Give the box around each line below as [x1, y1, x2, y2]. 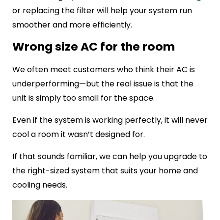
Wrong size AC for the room [12, 38, 175, 55]
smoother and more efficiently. [12, 19, 132, 31]
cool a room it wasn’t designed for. [12, 129, 145, 140]
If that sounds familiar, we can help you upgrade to [12, 151, 207, 163]
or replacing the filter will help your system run [12, 5, 192, 17]
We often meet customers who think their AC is [12, 64, 195, 76]
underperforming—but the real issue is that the [12, 78, 193, 90]
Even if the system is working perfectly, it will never [12, 114, 208, 126]
